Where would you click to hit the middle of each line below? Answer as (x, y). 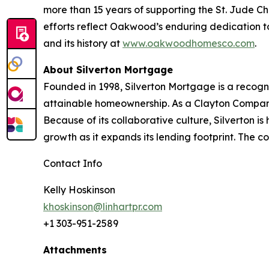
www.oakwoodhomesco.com (189, 43)
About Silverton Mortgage (108, 70)
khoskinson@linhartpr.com (103, 207)
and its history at (83, 43)
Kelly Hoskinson (79, 190)
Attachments (75, 250)
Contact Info (73, 163)
